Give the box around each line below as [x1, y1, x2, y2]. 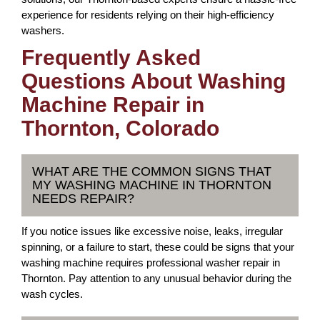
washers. [21, 24, 64, 36]
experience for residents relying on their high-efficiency [21, 9, 274, 21]
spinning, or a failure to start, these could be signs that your [21, 241, 294, 253]
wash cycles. [21, 288, 83, 300]
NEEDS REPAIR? [32, 191, 134, 206]
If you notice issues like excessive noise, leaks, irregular [21, 225, 283, 237]
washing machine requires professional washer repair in [21, 256, 280, 269]
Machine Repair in [21, 93, 204, 116]
